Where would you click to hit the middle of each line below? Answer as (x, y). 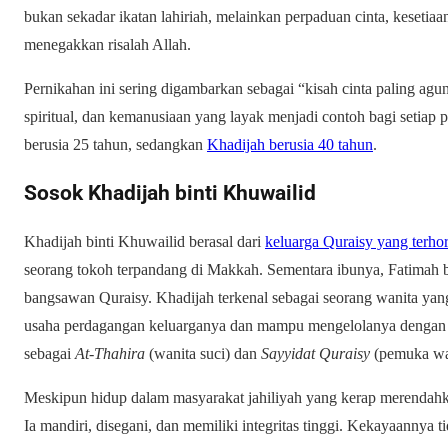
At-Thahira (110, 353)
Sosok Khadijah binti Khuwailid (170, 192)
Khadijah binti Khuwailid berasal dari (144, 241)
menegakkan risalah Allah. (107, 44)
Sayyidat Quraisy (315, 353)
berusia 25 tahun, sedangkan (115, 144)
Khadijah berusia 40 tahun (290, 144)
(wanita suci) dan (203, 353)
